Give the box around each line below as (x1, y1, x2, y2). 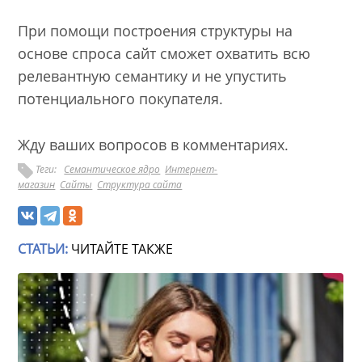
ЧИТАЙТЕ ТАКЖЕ (68, 239, 174, 258)
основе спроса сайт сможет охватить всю (18, 43, 311, 63)
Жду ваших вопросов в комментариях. (18, 134, 289, 154)
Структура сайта (97, 177, 183, 191)
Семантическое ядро (64, 162, 161, 175)
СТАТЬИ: (18, 239, 69, 258)
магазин (18, 177, 56, 191)
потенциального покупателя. (18, 88, 224, 108)
